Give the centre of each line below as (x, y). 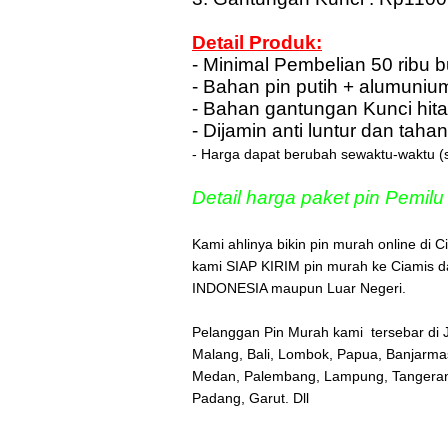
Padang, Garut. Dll (250, 398)
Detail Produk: (257, 42)
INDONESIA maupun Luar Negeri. (299, 288)
